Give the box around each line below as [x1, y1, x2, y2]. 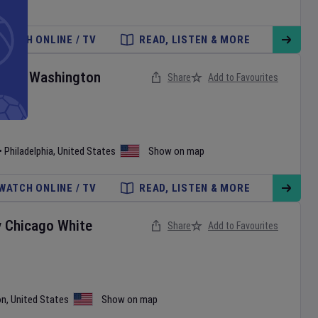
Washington [29, 69, 101, 86]
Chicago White [5, 217, 92, 234]
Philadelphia [4, 145, 53, 158]
